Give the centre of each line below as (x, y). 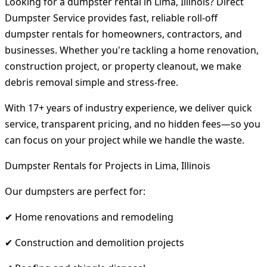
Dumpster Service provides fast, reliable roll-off (111, 18)
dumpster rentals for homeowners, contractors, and (123, 34)
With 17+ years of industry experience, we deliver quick (128, 108)
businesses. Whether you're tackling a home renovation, (132, 50)
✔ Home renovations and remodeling (89, 217)
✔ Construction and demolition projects (94, 242)
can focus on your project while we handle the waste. (125, 140)
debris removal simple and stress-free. (91, 82)
